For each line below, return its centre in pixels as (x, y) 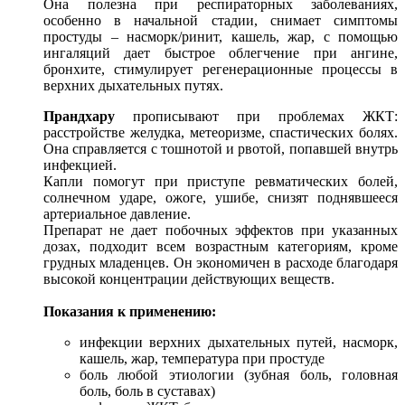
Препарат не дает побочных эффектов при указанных (221, 230)
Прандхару (79, 116)
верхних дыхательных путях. (133, 85)
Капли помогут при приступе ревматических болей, (221, 181)
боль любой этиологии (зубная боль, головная (239, 374)
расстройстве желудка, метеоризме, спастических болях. (221, 132)
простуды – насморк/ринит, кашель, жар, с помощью (221, 36)
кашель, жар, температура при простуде (202, 358)
